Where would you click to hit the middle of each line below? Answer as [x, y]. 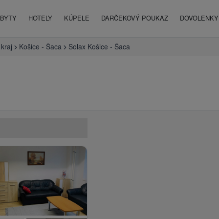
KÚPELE [77, 18]
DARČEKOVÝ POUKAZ [135, 18]
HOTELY [40, 18]
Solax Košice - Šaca [99, 46]
